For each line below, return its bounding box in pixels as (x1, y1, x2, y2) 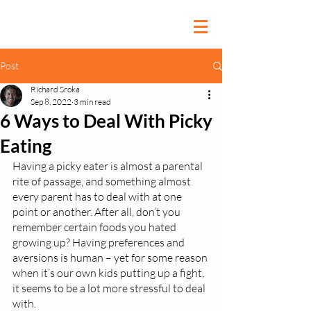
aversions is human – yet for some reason (12, 251, 210, 264)
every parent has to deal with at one (12, 190, 184, 203)
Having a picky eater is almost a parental (12, 159, 205, 173)
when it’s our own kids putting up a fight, (12, 266, 206, 280)
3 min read (74, 96, 111, 107)
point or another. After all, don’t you (12, 205, 183, 219)
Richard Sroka (31, 84, 80, 94)
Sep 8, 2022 (31, 96, 72, 107)
